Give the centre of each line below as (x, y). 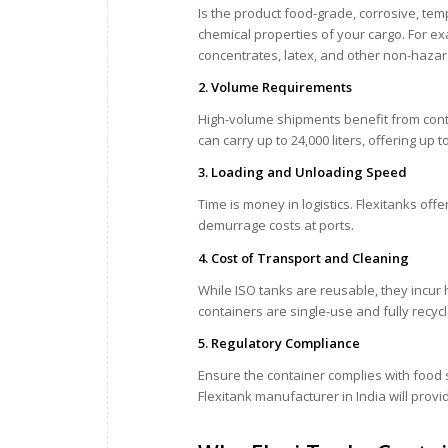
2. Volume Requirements (275, 87)
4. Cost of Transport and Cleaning (303, 257)
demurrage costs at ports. (276, 225)
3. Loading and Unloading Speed (302, 172)
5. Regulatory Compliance (279, 342)
